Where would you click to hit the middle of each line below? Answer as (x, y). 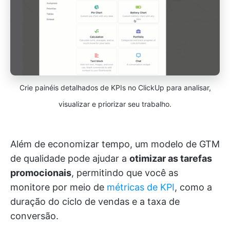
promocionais (41, 172)
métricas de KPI (141, 187)
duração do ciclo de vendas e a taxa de (95, 201)
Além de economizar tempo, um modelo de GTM (115, 144)
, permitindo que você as (125, 172)
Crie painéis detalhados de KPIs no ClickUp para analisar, (115, 87)
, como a (193, 187)
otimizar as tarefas (171, 158)
